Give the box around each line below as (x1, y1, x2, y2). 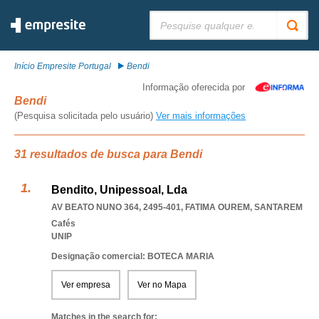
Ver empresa (61, 280, 110, 290)
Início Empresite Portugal (14, 61, 111, 71)
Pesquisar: (150, 11, 191, 21)
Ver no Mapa (137, 280, 187, 290)
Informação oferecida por (142, 82, 245, 93)
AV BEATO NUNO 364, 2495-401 (51, 202, 181, 212)
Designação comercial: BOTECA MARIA (51, 251, 214, 261)
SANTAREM (254, 202, 303, 212)
